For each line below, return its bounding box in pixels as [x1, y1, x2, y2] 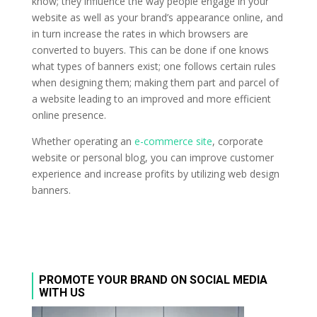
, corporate [212, 134, 263, 148]
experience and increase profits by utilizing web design [31, 166, 279, 180]
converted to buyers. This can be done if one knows [31, 42, 269, 57]
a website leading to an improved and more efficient [31, 91, 271, 105]
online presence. [31, 108, 106, 122]
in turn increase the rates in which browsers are [31, 26, 248, 40]
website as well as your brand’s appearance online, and [31, 10, 283, 24]
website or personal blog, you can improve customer [31, 150, 274, 164]
